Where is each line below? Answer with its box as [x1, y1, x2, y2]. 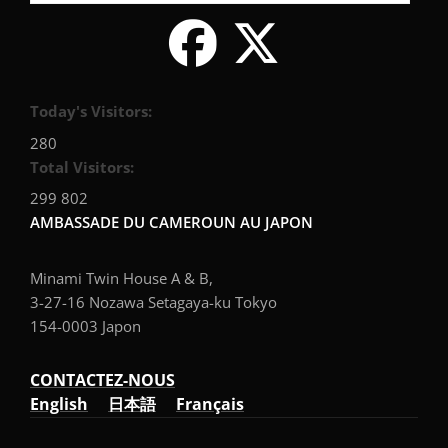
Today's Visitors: [30, 101, 156, 122]
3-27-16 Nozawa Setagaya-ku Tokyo [30, 292, 277, 313]
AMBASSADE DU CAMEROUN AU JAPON [30, 212, 313, 233]
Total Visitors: [30, 156, 138, 177]
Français [176, 393, 244, 416]
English [30, 393, 88, 416]
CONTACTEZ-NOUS [30, 369, 175, 392]
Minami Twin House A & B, [30, 268, 213, 289]
